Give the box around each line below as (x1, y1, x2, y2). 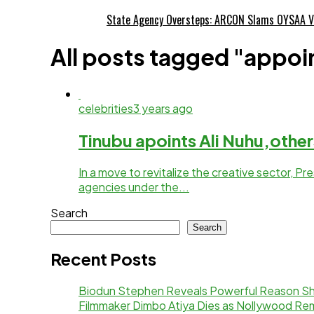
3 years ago (133, 100, 193, 116)
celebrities (78, 100, 133, 116)
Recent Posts (50, 248, 156, 270)
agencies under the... (78, 179, 189, 194)
